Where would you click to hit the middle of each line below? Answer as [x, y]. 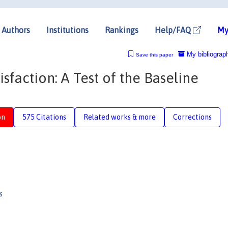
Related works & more [120, 117]
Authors [16, 30]
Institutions [67, 30]
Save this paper [154, 54]
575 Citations [44, 117]
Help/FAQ [174, 30]
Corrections [192, 117]
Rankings [122, 30]
